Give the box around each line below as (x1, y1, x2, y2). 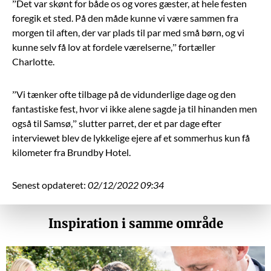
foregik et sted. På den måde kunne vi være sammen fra (12, 11, 238, 24)
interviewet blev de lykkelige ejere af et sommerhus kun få (12, 131, 250, 143)
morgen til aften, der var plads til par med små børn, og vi (12, 26, 244, 38)
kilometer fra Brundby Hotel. (12, 146, 131, 158)
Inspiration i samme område (48, 215, 223, 231)
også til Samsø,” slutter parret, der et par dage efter (12, 117, 221, 129)
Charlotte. (12, 55, 54, 67)
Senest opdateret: (12, 178, 88, 191)
